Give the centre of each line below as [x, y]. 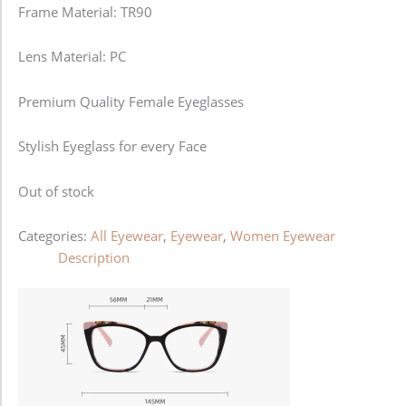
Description [93, 258]
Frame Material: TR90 [85, 11]
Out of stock [56, 191]
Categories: [54, 236]
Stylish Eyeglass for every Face [112, 146]
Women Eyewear [283, 236]
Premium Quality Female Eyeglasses [131, 101]
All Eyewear [127, 236]
